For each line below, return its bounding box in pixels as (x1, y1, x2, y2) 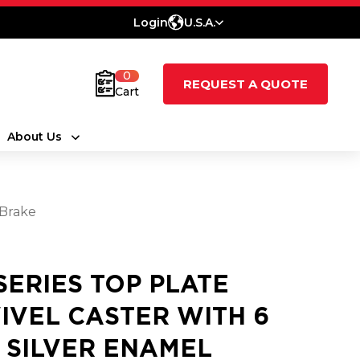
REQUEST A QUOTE (183, 76, 308, 92)
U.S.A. (184, 15, 215, 30)
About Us (6, 129, 62, 144)
